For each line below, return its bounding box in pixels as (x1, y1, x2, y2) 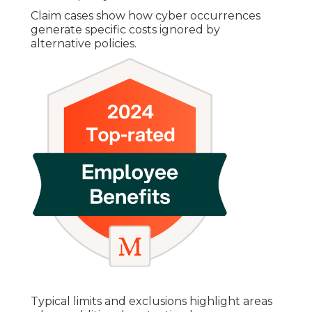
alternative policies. (31, 37, 136, 51)
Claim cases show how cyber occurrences (31, 9, 260, 23)
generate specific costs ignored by (31, 23, 220, 37)
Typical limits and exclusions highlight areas (31, 295, 272, 309)
